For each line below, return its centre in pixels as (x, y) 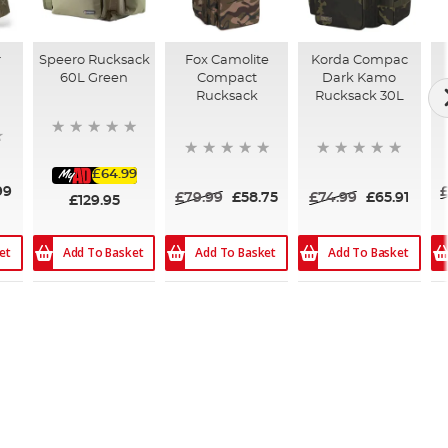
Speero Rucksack (94, 60)
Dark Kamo (359, 78)
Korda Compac (359, 60)
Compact (226, 78)
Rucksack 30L (359, 96)
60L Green (94, 78)
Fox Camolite (226, 60)
